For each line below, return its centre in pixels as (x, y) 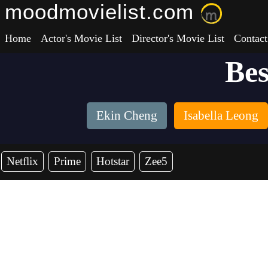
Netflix (22, 161)
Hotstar (113, 161)
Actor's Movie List (81, 38)
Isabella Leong (221, 115)
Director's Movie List (178, 38)
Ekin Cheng (127, 115)
